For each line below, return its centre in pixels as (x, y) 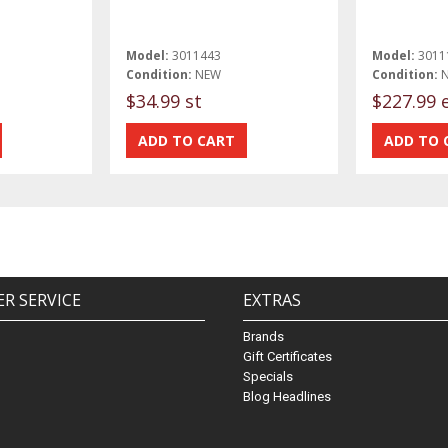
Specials (267, 377)
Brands (263, 337)
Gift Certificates (287, 357)
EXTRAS (271, 300)
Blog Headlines (286, 397)
